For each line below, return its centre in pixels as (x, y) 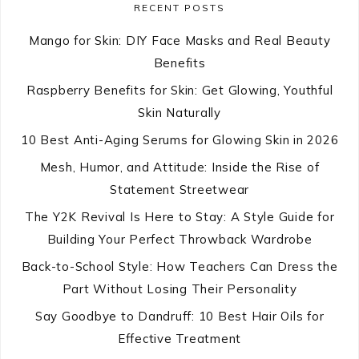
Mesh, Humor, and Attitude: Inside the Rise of (179, 167)
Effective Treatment (179, 339)
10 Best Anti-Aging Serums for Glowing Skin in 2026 (179, 140)
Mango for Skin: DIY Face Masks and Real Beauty (179, 41)
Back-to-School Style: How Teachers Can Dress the (179, 267)
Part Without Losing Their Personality (179, 289)
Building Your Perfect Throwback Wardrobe (179, 240)
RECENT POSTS (179, 8)
